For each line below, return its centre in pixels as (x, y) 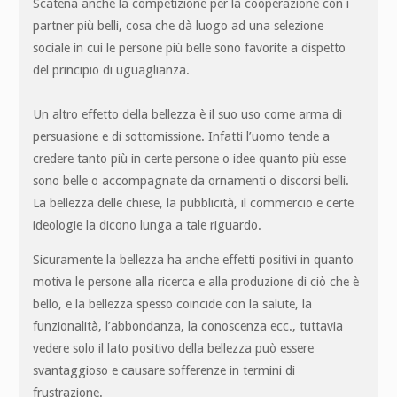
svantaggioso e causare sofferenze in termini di (164, 371)
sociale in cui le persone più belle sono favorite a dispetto (190, 47)
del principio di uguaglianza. (112, 70)
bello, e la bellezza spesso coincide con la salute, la (173, 304)
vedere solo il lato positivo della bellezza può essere (174, 349)
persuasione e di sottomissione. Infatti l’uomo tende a (182, 136)
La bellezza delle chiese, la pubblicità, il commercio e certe (194, 202)
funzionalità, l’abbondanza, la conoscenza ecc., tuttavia (188, 327)
